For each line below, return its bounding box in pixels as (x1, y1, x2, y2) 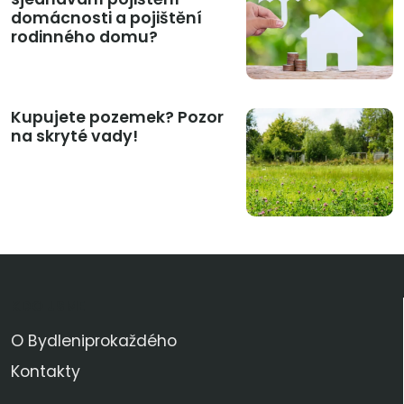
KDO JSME (11, 295, 85, 317)
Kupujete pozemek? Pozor (11, 106, 224, 128)
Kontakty (11, 360, 80, 382)
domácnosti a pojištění (11, 6, 202, 29)
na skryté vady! (11, 124, 138, 147)
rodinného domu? (11, 25, 158, 48)
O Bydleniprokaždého (11, 329, 177, 352)
